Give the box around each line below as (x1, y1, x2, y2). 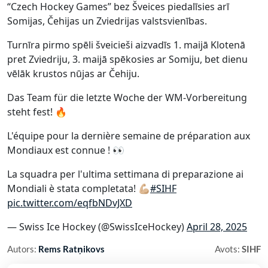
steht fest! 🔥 (7, 105, 67, 118)
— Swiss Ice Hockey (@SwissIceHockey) (7, 220, 187, 233)
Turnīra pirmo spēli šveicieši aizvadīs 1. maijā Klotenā (7, 38, 245, 51)
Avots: (215, 243, 242, 254)
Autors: (7, 243, 38, 254)
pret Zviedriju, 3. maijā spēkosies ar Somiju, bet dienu (7, 53, 248, 66)
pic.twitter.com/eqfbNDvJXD (7, 196, 132, 209)
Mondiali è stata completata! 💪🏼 (7, 182, 150, 195)
